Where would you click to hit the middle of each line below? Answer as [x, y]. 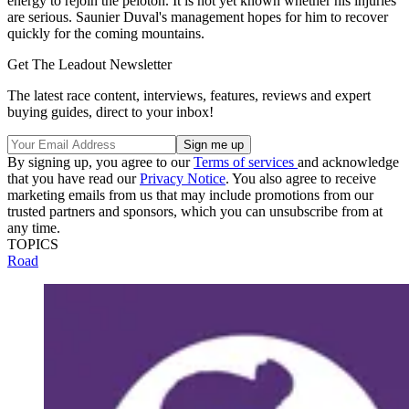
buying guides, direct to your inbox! [110, 111]
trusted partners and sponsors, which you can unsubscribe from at [195, 211]
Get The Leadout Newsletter [89, 64]
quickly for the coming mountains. [106, 33]
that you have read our [73, 178]
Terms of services [246, 162]
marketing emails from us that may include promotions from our [190, 194]
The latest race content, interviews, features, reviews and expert [189, 95]
